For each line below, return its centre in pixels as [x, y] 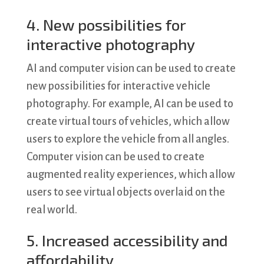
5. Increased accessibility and [127, 240]
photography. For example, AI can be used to [130, 104]
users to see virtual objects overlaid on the [126, 192]
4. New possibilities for [106, 25]
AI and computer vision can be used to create [131, 69]
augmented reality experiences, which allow [131, 175]
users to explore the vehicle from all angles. [128, 139]
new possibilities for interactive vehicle [118, 86]
